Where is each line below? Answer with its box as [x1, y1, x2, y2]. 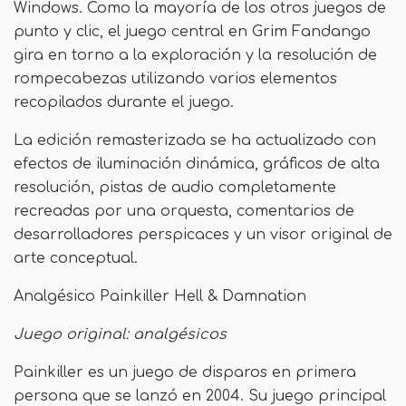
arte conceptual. [14, 250, 138, 266]
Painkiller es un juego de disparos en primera [14, 364, 356, 381]
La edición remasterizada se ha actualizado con [14, 132, 376, 149]
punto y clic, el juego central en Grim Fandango [14, 24, 371, 40]
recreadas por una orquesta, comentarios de [14, 203, 354, 219]
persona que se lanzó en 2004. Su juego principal [14, 388, 386, 404]
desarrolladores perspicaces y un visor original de [14, 227, 392, 243]
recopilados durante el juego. [14, 94, 234, 111]
